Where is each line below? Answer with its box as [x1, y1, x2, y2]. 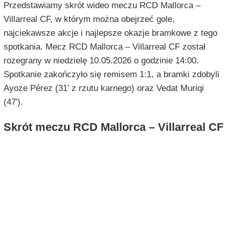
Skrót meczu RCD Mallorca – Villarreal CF [3, 121, 223, 134]
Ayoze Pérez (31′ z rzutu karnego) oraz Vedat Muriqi [3, 83, 204, 94]
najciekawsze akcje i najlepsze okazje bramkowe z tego [3, 28, 217, 38]
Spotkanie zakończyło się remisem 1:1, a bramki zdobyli [3, 70, 219, 80]
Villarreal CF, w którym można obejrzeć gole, [3, 14, 175, 25]
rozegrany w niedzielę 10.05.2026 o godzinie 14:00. [3, 56, 199, 66]
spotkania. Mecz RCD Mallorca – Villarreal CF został [3, 42, 205, 52]
